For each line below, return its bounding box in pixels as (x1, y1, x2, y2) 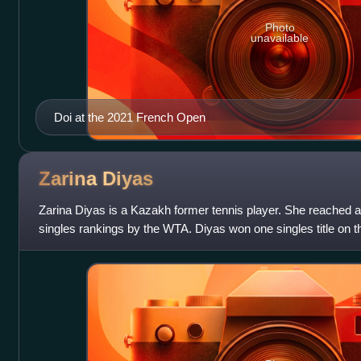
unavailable (251, 31, 309, 45)
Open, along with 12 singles (38, 239, 183, 254)
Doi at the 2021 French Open (53, 110, 205, 124)
